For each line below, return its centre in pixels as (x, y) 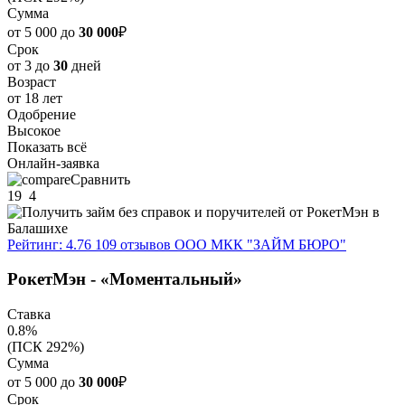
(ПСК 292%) (46, 347)
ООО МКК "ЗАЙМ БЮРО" (260, 244)
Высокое (34, 130)
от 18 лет (35, 98)
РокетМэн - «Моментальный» (125, 279)
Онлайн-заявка (53, 163)
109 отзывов (133, 244)
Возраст (32, 81)
